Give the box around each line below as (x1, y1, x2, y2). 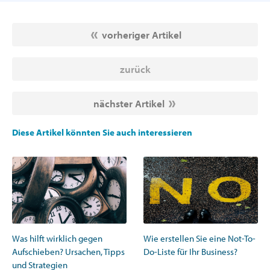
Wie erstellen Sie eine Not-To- (143, 232, 256, 244)
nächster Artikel (93, 97, 165, 110)
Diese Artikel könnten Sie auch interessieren (12, 127, 192, 139)
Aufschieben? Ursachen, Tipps (12, 245, 125, 257)
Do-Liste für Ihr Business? (143, 245, 237, 257)
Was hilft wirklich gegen (12, 232, 102, 244)
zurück (119, 63, 151, 76)
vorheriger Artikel (101, 28, 181, 42)
